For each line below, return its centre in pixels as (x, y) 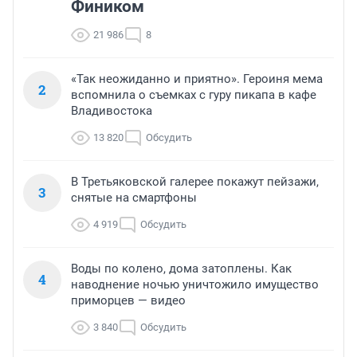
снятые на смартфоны (134, 198)
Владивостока (112, 111)
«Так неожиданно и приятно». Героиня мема (197, 79)
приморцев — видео (128, 301)
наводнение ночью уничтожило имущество (195, 285)
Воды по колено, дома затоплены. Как (181, 269)
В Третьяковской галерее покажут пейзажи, (195, 182)
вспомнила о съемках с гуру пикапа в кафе (194, 95)
